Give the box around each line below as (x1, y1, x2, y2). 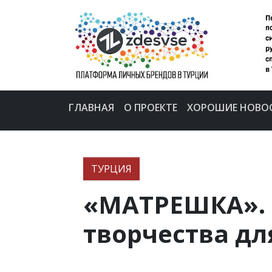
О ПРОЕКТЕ (123, 100, 177, 114)
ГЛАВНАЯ (68, 100, 114, 114)
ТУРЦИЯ (91, 161, 132, 175)
